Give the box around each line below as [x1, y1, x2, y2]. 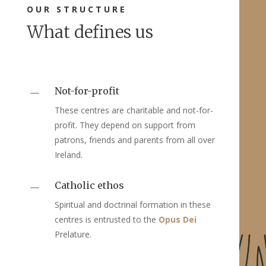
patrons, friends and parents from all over [55, 134, 216, 145]
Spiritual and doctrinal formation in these [55, 198, 211, 210]
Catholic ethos [55, 179, 125, 191]
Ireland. [55, 148, 83, 160]
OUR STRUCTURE [26, 3, 127, 15]
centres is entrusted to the [55, 213, 159, 225]
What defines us [26, 21, 153, 43]
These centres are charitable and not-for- [55, 104, 214, 116]
